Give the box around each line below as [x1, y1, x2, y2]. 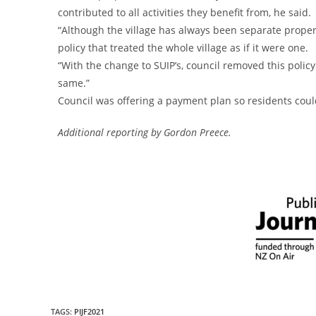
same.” [58, 75, 90, 90]
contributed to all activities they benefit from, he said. [58, 5, 311, 19]
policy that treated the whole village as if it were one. [58, 40, 308, 54]
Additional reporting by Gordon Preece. [58, 125, 231, 139]
